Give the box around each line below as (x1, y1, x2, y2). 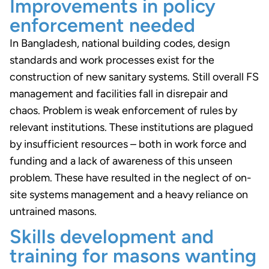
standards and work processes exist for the (10, 53, 214, 67)
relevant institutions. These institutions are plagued (10, 120, 253, 134)
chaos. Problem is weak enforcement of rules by (10, 103, 237, 117)
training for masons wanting (10, 244, 256, 267)
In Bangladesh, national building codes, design (10, 36, 230, 50)
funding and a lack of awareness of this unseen (10, 154, 232, 168)
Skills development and (10, 225, 214, 248)
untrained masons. (10, 204, 97, 218)
